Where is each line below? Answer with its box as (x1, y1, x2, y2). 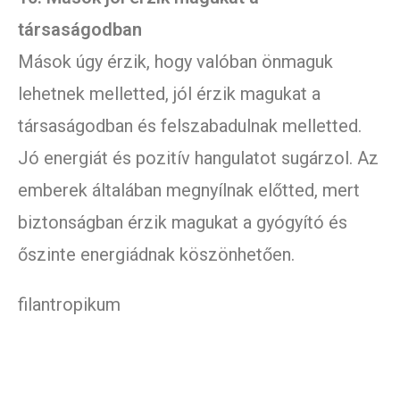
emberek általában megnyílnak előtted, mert (18, 179, 360, 202)
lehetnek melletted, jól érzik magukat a (18, 83, 321, 105)
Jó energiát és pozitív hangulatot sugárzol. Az (18, 147, 379, 170)
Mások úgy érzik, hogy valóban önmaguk (18, 51, 333, 73)
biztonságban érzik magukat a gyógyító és (18, 212, 347, 234)
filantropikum (18, 294, 121, 316)
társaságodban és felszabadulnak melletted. (18, 115, 362, 137)
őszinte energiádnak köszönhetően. (18, 244, 295, 266)
